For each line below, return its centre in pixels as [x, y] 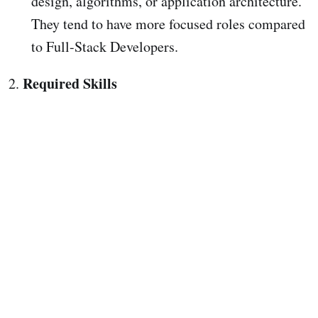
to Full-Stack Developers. [105, 47]
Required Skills [70, 84]
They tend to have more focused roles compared [168, 24]
